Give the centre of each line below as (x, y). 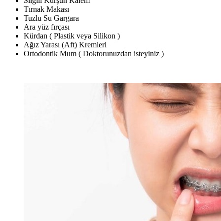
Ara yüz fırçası (47, 27)
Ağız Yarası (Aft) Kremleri (65, 45)
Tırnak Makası (46, 9)
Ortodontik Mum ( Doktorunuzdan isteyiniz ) (94, 54)
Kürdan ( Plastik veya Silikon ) (72, 36)
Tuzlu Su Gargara (51, 18)
